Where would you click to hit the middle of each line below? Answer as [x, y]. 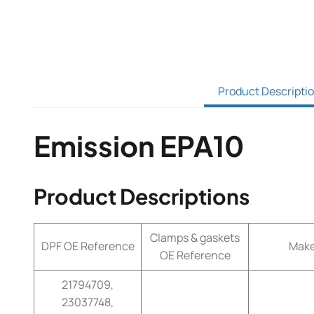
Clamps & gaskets [195, 238]
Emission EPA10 [139, 145]
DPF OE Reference [88, 246]
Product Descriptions [142, 196]
